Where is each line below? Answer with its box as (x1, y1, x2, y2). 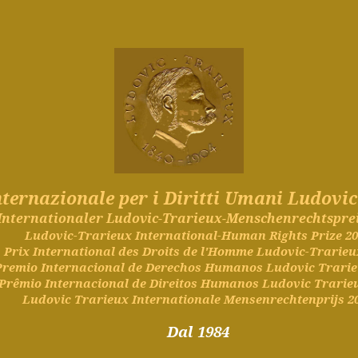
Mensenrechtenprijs (224, 291, 345, 307)
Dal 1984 (166, 321, 229, 341)
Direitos (149, 275, 198, 291)
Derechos (145, 259, 202, 275)
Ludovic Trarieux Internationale (22, 291, 225, 307)
